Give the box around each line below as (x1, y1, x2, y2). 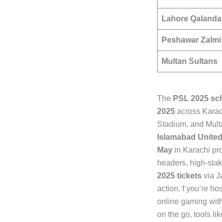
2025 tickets (157, 171, 202, 180)
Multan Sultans (162, 56, 218, 65)
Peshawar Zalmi (162, 35, 221, 44)
